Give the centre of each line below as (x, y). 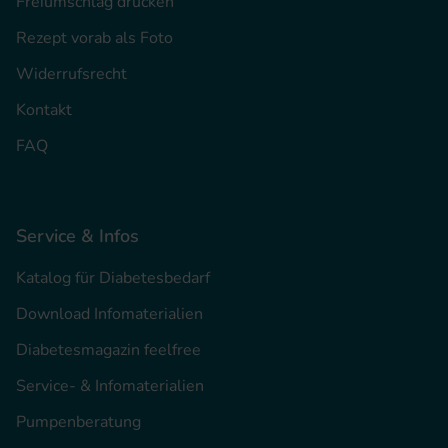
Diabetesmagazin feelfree (108, 350)
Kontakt (44, 110)
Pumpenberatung (78, 422)
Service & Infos (77, 236)
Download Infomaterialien (109, 314)
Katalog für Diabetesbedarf (113, 278)
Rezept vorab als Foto (94, 38)
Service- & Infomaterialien (110, 386)
